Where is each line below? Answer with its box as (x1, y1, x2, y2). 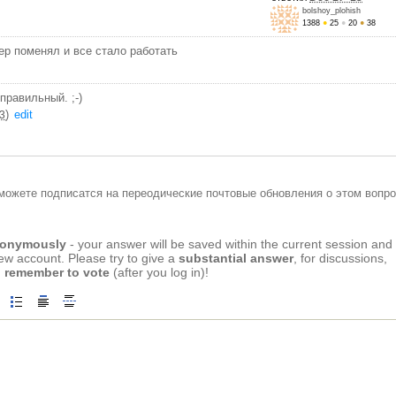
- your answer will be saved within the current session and (66, 237, 392, 252)
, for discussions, (293, 251, 387, 266)
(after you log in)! (110, 265, 209, 280)
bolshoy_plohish (302, 5, 361, 15)
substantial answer (179, 251, 293, 266)
